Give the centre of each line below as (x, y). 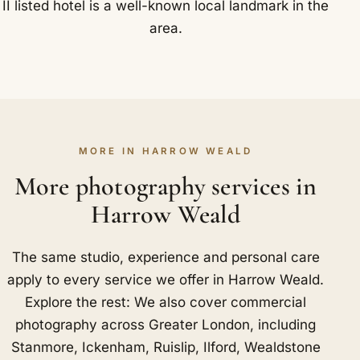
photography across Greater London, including (166, 325)
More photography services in (166, 186)
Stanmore (42, 348)
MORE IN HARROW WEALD (166, 151)
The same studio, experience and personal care (166, 258)
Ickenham (113, 348)
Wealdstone (282, 348)
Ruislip (174, 348)
